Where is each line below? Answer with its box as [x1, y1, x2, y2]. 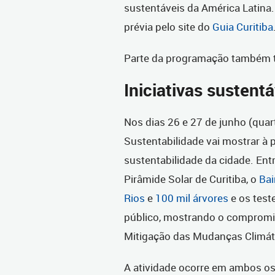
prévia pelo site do [124, 20, 212, 34]
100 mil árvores [155, 191, 228, 206]
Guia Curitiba [212, 20, 273, 34]
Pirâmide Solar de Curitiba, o [124, 172, 259, 187]
